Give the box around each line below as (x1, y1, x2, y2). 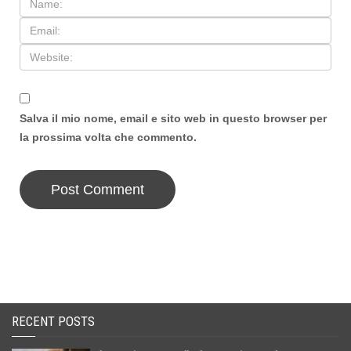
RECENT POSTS (12, 313, 95, 330)
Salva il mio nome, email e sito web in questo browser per (20, 112, 327, 125)
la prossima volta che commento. (20, 131, 197, 144)
